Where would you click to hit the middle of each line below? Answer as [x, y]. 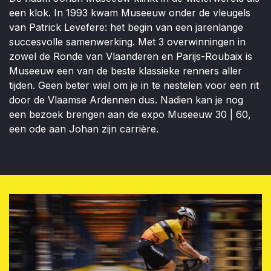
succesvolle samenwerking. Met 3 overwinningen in [127, 41]
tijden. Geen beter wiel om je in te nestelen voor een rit [134, 85]
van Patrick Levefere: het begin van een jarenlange [126, 27]
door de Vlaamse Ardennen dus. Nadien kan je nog [126, 100]
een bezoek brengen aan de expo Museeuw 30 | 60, [130, 114]
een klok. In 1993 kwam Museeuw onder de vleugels [130, 12]
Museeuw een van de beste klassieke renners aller [126, 70]
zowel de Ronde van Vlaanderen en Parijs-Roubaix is [131, 56]
